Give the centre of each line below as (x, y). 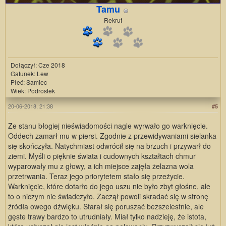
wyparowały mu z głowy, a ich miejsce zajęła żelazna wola (101, 166)
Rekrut (113, 20)
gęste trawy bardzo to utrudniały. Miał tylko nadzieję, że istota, (107, 217)
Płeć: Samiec (29, 82)
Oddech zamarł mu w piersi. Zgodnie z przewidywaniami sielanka (112, 136)
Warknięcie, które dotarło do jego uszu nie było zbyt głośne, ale (109, 186)
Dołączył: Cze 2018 (38, 65)
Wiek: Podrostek (33, 91)
